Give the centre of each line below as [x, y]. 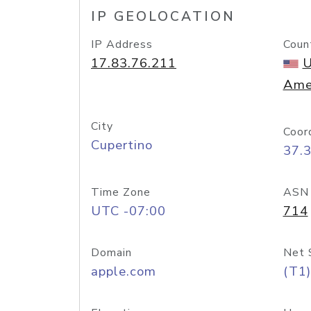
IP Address [122, 44]
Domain [111, 253]
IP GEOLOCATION [163, 17]
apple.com [124, 271]
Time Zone [121, 192]
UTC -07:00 [128, 211]
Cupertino [122, 145]
